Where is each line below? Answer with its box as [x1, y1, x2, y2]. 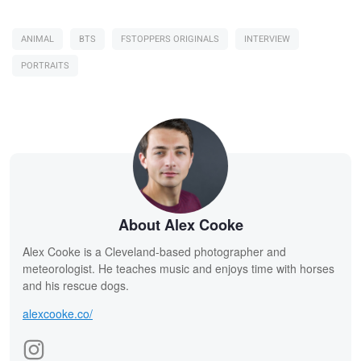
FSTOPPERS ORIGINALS [121, 31, 219, 46]
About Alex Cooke [118, 214, 243, 235]
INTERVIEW [244, 31, 290, 46]
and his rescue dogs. [23, 276, 129, 293]
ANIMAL [21, 31, 54, 46]
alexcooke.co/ [23, 305, 93, 322]
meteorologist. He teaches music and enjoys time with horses [23, 259, 334, 276]
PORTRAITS [21, 58, 69, 73]
